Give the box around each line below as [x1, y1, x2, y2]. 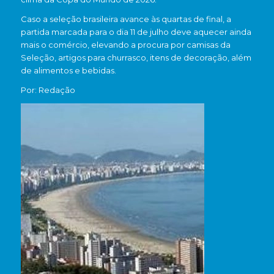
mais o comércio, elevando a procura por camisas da [20, 40, 231, 50]
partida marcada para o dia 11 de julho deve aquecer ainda [20, 27, 251, 37]
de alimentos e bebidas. [20, 65, 116, 76]
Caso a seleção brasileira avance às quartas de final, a [20, 14, 231, 24]
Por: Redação [20, 85, 75, 95]
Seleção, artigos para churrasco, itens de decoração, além [20, 53, 251, 63]
